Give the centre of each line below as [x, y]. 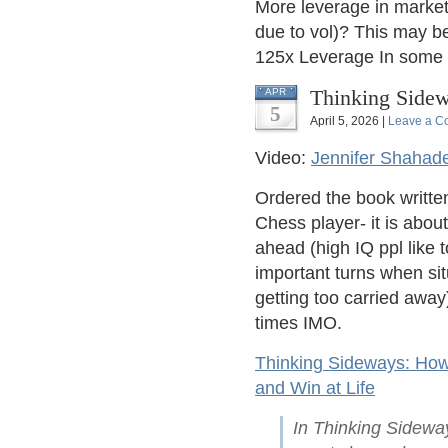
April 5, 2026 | [349, 121]
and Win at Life [315, 388]
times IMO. [298, 323]
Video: [283, 158]
